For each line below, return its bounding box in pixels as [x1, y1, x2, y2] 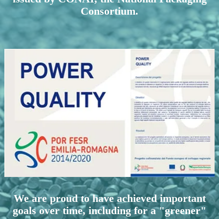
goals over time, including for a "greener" [13, 204, 206, 217]
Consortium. [81, 5, 138, 17]
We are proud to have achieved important [13, 192, 206, 204]
